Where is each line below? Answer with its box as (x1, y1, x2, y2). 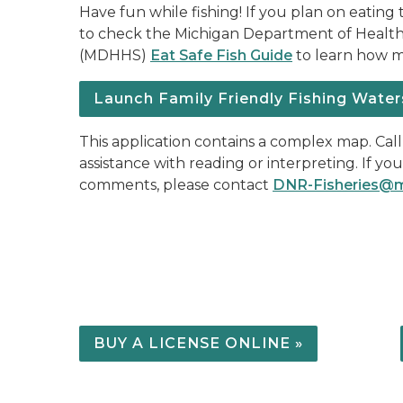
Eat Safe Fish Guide (150, 47, 292, 64)
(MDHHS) (79, 47, 150, 64)
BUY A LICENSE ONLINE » (94, 335, 303, 352)
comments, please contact (79, 176, 273, 193)
